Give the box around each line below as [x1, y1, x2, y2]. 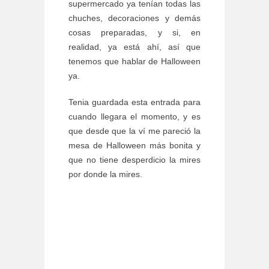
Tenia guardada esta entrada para [68, 97, 201, 107]
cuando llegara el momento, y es [68, 112, 201, 122]
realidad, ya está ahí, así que [68, 42, 201, 52]
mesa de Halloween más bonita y [68, 141, 201, 151]
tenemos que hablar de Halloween [68, 56, 201, 67]
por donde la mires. [68, 169, 142, 180]
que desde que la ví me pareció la [68, 126, 201, 136]
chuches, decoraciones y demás [68, 13, 201, 23]
